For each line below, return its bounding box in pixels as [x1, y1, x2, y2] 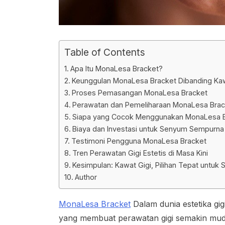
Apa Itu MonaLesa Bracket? [70, 64, 163, 73]
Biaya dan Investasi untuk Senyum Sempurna [72, 125, 224, 134]
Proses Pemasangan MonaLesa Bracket [71, 88, 207, 97]
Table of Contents [64, 46, 145, 59]
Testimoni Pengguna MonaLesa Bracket [71, 137, 206, 146]
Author [74, 173, 97, 182]
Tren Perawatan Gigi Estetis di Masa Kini [72, 149, 208, 158]
